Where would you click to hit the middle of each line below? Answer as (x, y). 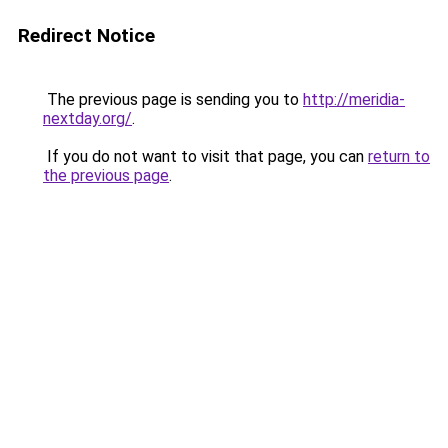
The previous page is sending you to (173, 99)
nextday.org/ (87, 118)
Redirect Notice (86, 35)
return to (399, 156)
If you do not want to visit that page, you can (205, 156)
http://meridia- (354, 99)
